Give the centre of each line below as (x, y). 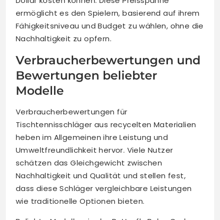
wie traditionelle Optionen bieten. (80, 201)
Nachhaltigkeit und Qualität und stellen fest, (101, 176)
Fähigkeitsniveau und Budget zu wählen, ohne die (110, 26)
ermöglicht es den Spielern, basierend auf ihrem (108, 13)
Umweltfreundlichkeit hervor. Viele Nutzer (95, 150)
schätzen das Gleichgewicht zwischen (89, 163)
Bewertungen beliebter (86, 76)
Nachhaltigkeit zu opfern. (64, 39)
